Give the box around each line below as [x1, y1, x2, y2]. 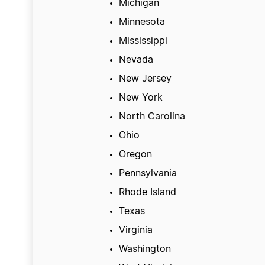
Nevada [118, 55, 153, 64]
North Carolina [118, 112, 185, 121]
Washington [118, 244, 171, 254]
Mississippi [118, 36, 167, 46]
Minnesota [118, 17, 165, 27]
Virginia [118, 225, 153, 235]
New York [118, 93, 163, 102]
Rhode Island [118, 188, 176, 197]
